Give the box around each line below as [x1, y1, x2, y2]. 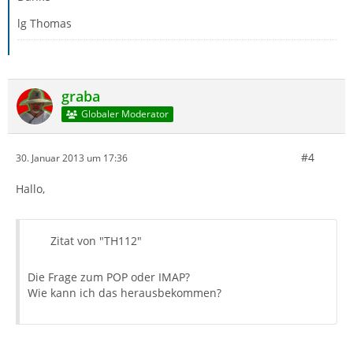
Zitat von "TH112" [50, 233, 142, 248]
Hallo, [16, 181, 45, 196]
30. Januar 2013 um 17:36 [16, 150, 128, 165]
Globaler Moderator [80, 107, 169, 121]
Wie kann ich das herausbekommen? [28, 285, 221, 300]
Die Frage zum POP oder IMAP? [28, 269, 190, 284]
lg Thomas [17, 16, 72, 31]
